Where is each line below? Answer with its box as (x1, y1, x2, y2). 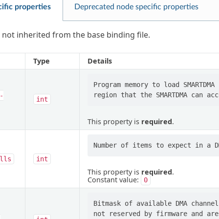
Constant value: (87, 175, 141, 185)
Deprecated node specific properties (74, 3, 198, 11)
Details (87, 56, 112, 66)
